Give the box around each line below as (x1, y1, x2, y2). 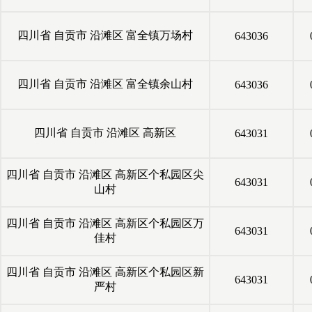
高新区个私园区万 (112, 217, 204, 229)
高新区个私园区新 (112, 266, 204, 278)
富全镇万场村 (123, 29, 193, 41)
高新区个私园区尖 (112, 169, 204, 180)
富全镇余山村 (123, 78, 193, 90)
